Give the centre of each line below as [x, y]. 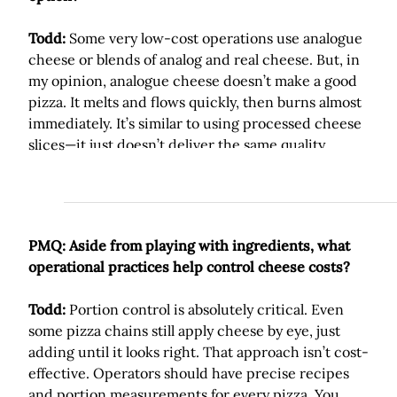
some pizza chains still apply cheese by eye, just [184, 331]
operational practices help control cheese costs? [189, 267]
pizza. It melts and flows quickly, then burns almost [195, 102]
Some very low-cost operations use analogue [214, 38]
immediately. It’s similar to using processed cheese [195, 123]
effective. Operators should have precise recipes [189, 373]
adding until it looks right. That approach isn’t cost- [198, 352]
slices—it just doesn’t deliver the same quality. [178, 144]
